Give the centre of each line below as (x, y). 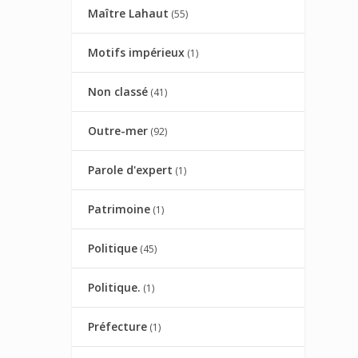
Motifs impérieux (137, 53)
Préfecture (118, 327)
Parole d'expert (131, 170)
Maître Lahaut (129, 14)
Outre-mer (118, 131)
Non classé (118, 92)
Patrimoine (119, 209)
